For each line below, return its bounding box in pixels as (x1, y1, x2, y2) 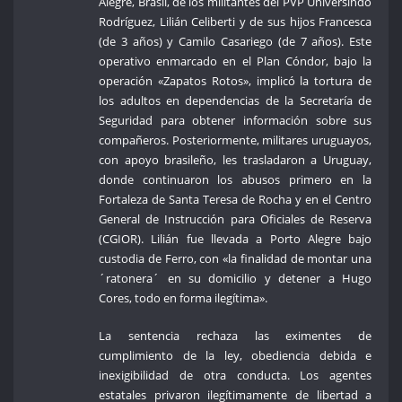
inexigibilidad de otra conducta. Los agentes (99, 367, 372, 384)
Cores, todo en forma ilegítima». (99, 290, 268, 307)
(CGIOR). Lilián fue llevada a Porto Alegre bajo (99, 231, 372, 248)
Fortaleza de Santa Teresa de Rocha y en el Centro (99, 191, 372, 208)
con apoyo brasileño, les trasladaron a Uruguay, (99, 152, 372, 169)
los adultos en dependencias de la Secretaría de (99, 92, 372, 109)
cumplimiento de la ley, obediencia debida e (99, 347, 372, 364)
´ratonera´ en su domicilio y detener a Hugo (99, 270, 372, 287)
